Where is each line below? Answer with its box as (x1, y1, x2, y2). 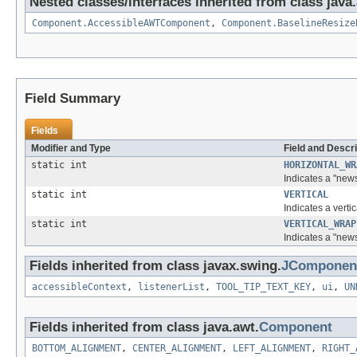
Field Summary (25, 90, 120, 106)
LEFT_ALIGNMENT (233, 342, 311, 354)
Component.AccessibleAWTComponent (32, 17, 210, 29)
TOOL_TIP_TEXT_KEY (216, 280, 311, 292)
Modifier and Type (31, 142, 111, 154)
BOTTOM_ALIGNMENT (32, 342, 121, 354)
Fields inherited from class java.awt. (29, 319, 259, 335)
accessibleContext (32, 280, 127, 292)
